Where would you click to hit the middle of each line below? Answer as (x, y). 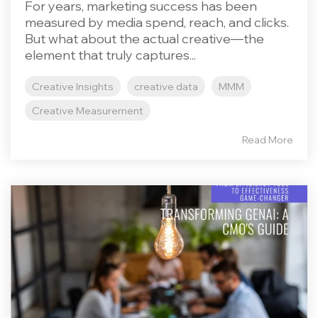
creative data (166, 86)
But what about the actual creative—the (144, 39)
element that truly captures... (110, 55)
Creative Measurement (88, 110)
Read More (268, 140)
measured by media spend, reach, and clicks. (157, 22)
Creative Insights (73, 86)
